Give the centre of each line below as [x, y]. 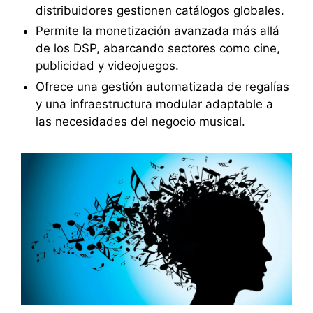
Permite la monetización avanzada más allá [157, 31]
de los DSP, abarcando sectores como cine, [158, 49]
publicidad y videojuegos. [107, 66]
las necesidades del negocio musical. [140, 122]
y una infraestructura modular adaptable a [154, 104]
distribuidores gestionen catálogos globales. [160, 10]
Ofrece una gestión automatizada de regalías [162, 87]
